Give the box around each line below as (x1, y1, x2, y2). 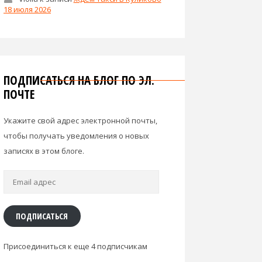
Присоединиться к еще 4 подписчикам (4, 241, 147, 251)
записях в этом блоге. (4, 145, 84, 156)
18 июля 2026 (4, 4, 51, 15)
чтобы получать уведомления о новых (4, 130, 149, 141)
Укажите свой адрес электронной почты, (4, 115, 157, 126)
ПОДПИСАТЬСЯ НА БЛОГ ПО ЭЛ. (4, 71, 154, 88)
